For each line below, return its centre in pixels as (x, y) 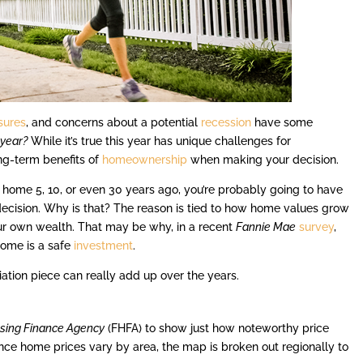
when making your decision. (263, 160)
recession (226, 123)
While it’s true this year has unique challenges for (160, 141)
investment (104, 246)
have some (282, 123)
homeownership (145, 160)
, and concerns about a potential (114, 123)
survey (317, 227)
